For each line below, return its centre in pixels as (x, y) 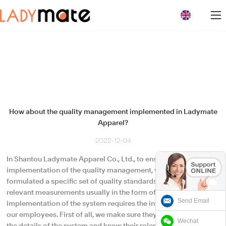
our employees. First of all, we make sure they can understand (108, 215)
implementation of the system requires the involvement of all (108, 204)
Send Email (193, 201)
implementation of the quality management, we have (94, 171)
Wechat (188, 221)
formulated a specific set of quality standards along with (100, 182)
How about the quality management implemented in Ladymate (113, 112)
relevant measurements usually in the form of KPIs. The (97, 193)
